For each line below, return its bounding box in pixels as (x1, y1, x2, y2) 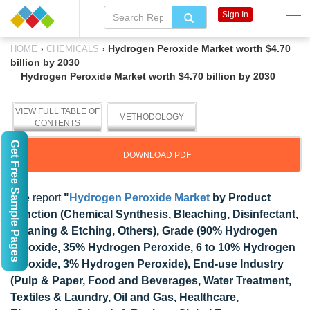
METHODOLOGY (119, 112, 184, 122)
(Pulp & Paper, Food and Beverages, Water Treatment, (10, 275, 291, 286)
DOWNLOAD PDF (123, 150, 191, 160)
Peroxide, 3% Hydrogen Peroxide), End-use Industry (10, 258, 284, 270)
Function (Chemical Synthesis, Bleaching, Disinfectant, (10, 208, 298, 220)
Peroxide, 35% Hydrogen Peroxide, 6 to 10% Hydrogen (10, 241, 295, 253)
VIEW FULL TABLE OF (15, 107, 100, 116)
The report (10, 192, 64, 203)
